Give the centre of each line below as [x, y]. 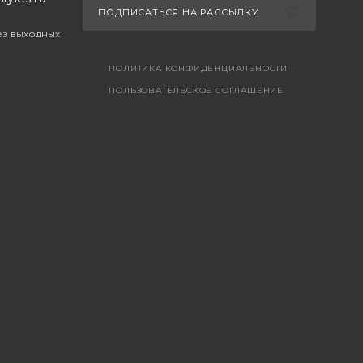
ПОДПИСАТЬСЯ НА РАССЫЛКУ [180, 12]
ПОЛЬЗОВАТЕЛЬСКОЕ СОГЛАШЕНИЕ [196, 90]
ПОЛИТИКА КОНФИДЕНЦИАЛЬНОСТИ [198, 68]
